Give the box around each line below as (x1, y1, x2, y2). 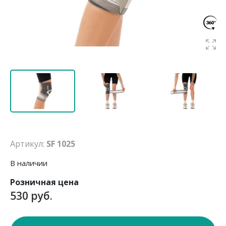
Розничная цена (10, 177, 79, 188)
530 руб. (10, 189, 52, 203)
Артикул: (10, 138, 46, 149)
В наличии (10, 158, 47, 168)
